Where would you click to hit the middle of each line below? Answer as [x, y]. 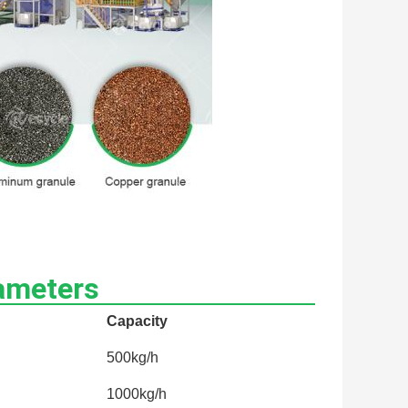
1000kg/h [137, 393]
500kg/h [133, 357]
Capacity [137, 321]
